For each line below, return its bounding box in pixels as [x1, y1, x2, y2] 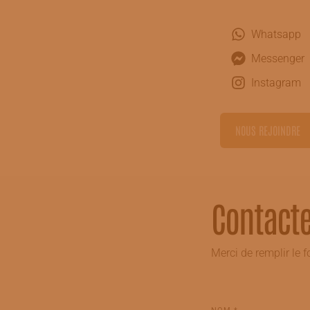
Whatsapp [251, 28, 301, 41]
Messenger [251, 52, 304, 65]
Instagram [251, 76, 301, 89]
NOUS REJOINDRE [235, 123, 300, 137]
